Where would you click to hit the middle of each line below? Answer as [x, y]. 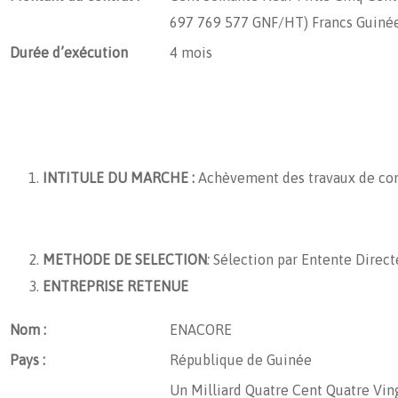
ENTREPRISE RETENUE [115, 286]
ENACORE [201, 329]
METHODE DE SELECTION [125, 259]
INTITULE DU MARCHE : [119, 177]
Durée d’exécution [69, 52]
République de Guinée [241, 359]
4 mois [191, 52]
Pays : [28, 359]
